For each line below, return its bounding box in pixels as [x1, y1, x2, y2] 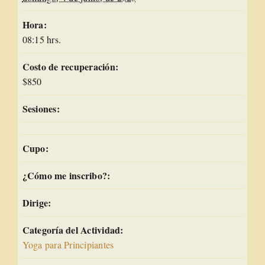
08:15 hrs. [22, 33, 62, 46]
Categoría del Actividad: [22, 222, 124, 237]
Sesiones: [22, 101, 60, 115]
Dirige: [22, 195, 51, 209]
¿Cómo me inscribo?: [22, 168, 111, 182]
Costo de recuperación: [22, 59, 119, 73]
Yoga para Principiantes [22, 238, 114, 251]
